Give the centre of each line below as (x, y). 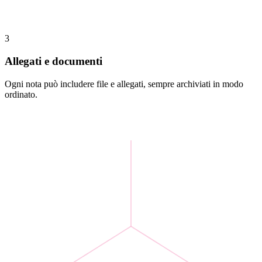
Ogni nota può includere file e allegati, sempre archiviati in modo (124, 84)
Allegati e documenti (54, 61)
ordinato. (21, 94)
